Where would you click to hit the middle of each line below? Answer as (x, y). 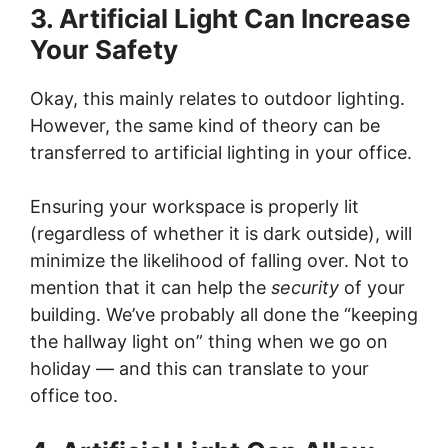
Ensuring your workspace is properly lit (194, 206)
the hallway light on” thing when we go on (209, 341)
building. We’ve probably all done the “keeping (224, 314)
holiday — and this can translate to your (199, 368)
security (305, 287)
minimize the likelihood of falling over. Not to (219, 260)
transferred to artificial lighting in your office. (221, 152)
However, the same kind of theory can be (205, 125)
